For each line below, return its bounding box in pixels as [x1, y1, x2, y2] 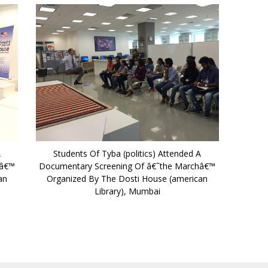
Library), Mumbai [94, 185, 160, 197]
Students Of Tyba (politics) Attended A [53, 147, 202, 159]
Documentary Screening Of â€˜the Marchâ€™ [39, 160, 216, 172]
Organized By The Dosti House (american [47, 172, 208, 184]
